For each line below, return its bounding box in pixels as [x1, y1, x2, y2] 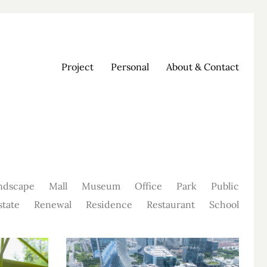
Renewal [34, 198, 72, 210]
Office [135, 179, 162, 192]
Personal [111, 60, 149, 73]
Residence [86, 198, 132, 210]
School [209, 198, 239, 210]
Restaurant [147, 198, 195, 210]
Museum [82, 179, 120, 192]
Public [211, 179, 239, 192]
